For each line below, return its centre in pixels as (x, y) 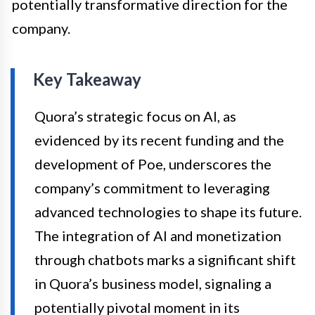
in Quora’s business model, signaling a (153, 283)
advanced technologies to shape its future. (168, 211)
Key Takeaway (87, 79)
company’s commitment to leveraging (152, 187)
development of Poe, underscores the (153, 163)
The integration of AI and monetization (158, 235)
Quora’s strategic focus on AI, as (135, 116)
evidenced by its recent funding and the (159, 140)
